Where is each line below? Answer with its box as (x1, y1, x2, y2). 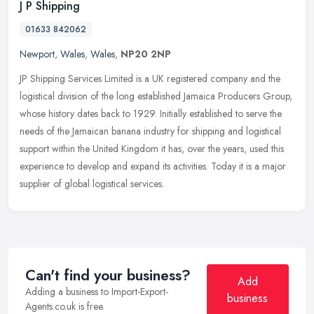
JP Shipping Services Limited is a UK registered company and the (20, 71, 280, 86)
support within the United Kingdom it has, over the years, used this (20, 141, 284, 156)
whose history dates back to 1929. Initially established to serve (20, 106, 267, 121)
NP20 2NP (121, 46, 171, 61)
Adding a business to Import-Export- (25, 284, 168, 299)
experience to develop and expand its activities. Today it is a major (20, 158, 286, 173)
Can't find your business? (25, 264, 191, 286)
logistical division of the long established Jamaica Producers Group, (20, 88, 292, 103)
